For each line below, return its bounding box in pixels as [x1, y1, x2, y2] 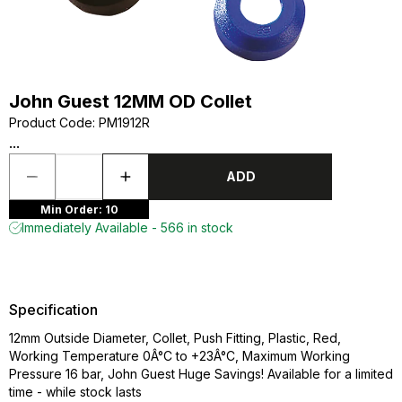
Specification [9, 301, 98, 319]
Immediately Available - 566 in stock [22, 220, 233, 235]
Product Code [9, 115, 92, 130]
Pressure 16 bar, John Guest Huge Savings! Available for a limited [9, 366, 393, 381]
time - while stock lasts [9, 384, 142, 399]
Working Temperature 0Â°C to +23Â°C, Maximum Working [9, 348, 350, 363]
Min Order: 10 [39, 202, 118, 216]
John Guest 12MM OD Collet [9, 91, 252, 112]
